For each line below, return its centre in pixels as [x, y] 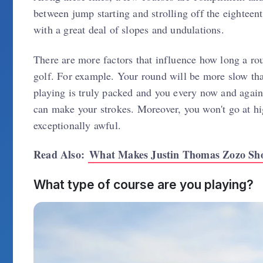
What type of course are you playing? [144, 184]
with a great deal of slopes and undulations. [129, 29]
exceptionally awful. [77, 125]
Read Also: [61, 154]
